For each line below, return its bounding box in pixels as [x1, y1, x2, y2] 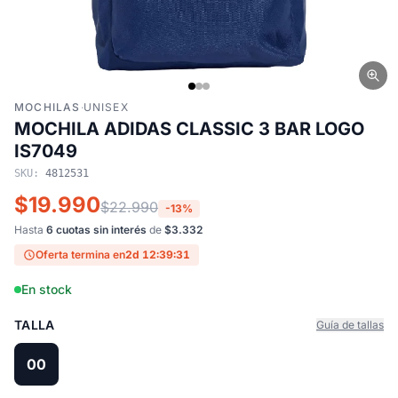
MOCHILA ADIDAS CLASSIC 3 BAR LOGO [14, 118, 364, 139]
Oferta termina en [36, 248, 125, 261]
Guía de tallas [316, 318, 384, 331]
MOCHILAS [14, 100, 81, 114]
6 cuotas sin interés [46, 223, 147, 236]
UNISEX [83, 100, 129, 114]
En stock [21, 282, 72, 297]
